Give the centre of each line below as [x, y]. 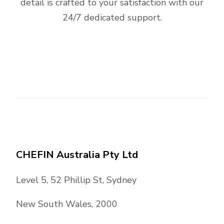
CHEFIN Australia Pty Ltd [77, 155]
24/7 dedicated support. [112, 18]
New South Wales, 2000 [67, 204]
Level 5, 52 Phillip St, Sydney [76, 180]
